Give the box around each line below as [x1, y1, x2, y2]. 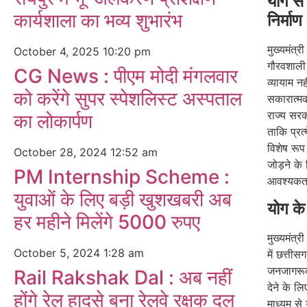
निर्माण [267, 10, 302, 31]
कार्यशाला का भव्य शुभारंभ [14, 9, 182, 32]
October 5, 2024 [14, 246, 103, 260]
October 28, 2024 [14, 145, 110, 159]
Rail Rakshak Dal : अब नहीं [14, 266, 232, 289]
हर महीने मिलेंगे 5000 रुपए [14, 210, 200, 234]
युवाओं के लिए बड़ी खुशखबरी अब [14, 188, 232, 211]
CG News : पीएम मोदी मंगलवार [14, 64, 238, 88]
